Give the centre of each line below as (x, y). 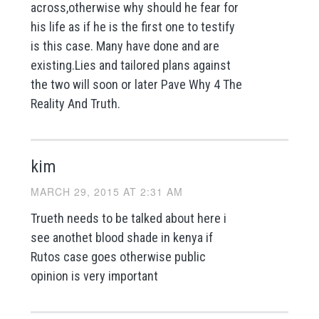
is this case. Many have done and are (125, 46)
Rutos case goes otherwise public (118, 256)
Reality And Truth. (75, 103)
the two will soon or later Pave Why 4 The (136, 84)
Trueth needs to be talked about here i (128, 218)
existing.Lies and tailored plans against (130, 65)
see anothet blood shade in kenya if (121, 237)
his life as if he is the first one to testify (132, 26)
